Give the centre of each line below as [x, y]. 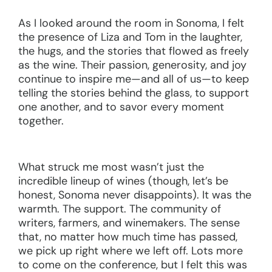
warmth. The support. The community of [120, 209]
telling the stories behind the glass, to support [134, 93]
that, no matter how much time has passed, [128, 236]
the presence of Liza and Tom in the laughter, [130, 37]
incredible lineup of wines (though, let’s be [123, 181]
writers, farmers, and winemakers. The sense [129, 223]
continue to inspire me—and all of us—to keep [134, 79]
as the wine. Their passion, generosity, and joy [132, 65]
